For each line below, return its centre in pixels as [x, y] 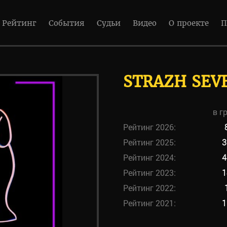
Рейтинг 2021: [149, 203]
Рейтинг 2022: [149, 188]
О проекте [189, 23]
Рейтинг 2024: [149, 157]
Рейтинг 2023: [149, 173]
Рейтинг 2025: [149, 142]
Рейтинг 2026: [149, 127]
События [67, 23]
